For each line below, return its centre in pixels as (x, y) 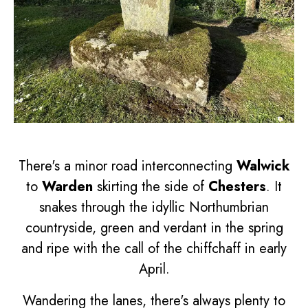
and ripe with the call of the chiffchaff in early (154, 248)
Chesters (237, 186)
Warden (67, 186)
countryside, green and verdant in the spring (154, 228)
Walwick (263, 166)
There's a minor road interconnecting (127, 166)
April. (154, 269)
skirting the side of (151, 186)
